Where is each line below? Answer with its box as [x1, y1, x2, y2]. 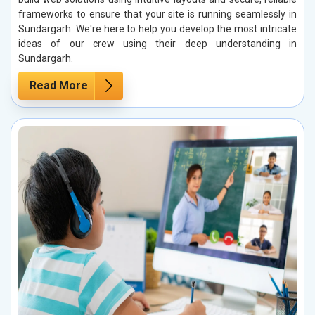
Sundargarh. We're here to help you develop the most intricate [18, 23, 297, 35]
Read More [30, 79, 88, 93]
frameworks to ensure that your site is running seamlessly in [18, 8, 297, 20]
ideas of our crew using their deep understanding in [18, 38, 297, 50]
